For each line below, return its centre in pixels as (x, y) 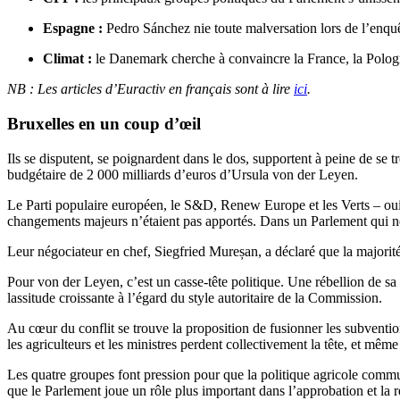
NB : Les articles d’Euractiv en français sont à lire (150, 89)
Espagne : (73, 29)
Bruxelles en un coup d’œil (104, 124)
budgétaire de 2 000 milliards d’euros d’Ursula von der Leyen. (183, 174)
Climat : (67, 59)
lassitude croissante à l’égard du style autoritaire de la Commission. (195, 297)
